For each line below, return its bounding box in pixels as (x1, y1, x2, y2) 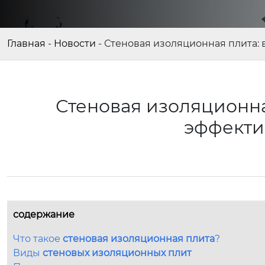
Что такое (13, 233, 63, 244)
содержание (13, 209, 75, 220)
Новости (54, 38, 96, 49)
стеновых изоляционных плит (43, 247, 192, 258)
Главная (7, 38, 46, 49)
